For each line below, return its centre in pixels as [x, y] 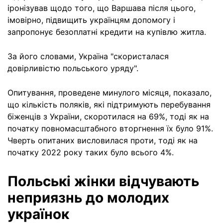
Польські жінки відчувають [103, 181]
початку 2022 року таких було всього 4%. [91, 152]
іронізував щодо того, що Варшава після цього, [102, 8]
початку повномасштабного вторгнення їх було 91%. [110, 128]
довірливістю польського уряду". [73, 68]
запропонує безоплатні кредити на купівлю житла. [107, 32]
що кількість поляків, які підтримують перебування [109, 105]
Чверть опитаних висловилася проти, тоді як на [103, 140]
